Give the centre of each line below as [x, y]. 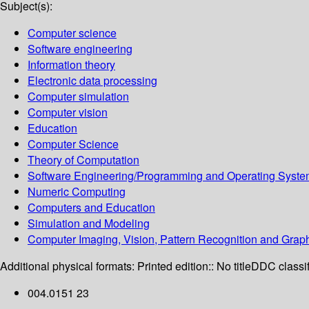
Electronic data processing [92, 81]
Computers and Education [91, 208]
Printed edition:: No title [194, 266]
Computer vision [68, 112]
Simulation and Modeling [89, 223]
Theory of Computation [83, 160]
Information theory [71, 65]
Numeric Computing [77, 192]
